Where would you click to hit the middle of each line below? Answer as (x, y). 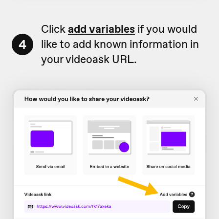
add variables (101, 29)
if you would (166, 29)
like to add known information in (120, 44)
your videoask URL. (90, 59)
